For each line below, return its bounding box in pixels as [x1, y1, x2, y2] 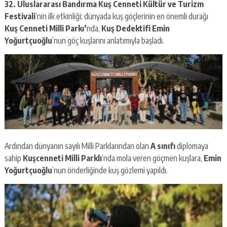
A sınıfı [150, 140, 175, 151]
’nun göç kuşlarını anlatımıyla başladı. [52, 35, 164, 46]
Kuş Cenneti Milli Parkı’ [4, 23, 87, 33]
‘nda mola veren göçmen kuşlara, [101, 153, 204, 163]
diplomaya [175, 140, 208, 151]
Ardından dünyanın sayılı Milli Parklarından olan [4, 140, 150, 151]
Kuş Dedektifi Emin [101, 23, 170, 33]
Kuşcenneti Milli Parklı [22, 153, 102, 163]
